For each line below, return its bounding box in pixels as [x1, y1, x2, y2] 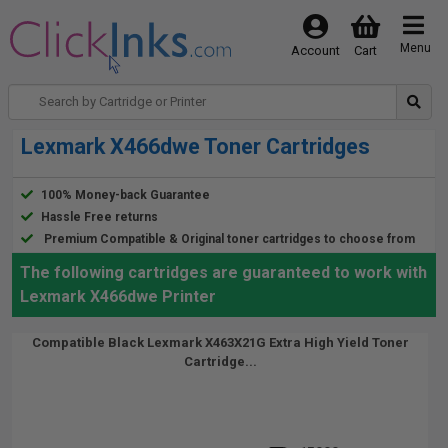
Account [290, 43, 340, 58]
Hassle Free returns [41, 210, 158, 224]
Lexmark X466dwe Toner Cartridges [21, 134, 370, 159]
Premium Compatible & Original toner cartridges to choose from [44, 232, 415, 246]
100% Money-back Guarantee [41, 188, 210, 202]
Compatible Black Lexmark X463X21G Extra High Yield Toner [31, 335, 409, 350]
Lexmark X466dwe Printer [20, 287, 216, 306]
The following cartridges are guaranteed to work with [20, 263, 427, 282]
